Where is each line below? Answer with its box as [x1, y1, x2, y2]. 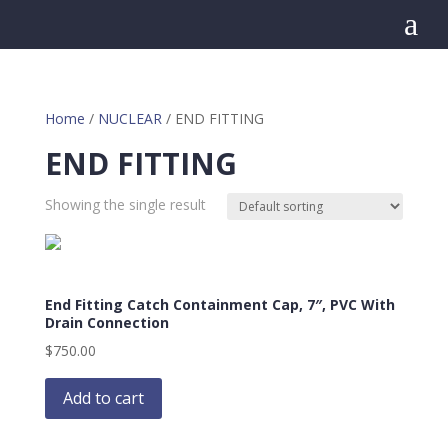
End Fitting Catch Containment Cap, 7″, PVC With [44, 295, 395, 314]
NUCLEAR [97, 109, 162, 128]
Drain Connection [44, 313, 169, 332]
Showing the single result [44, 195, 206, 214]
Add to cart [62, 386, 144, 409]
